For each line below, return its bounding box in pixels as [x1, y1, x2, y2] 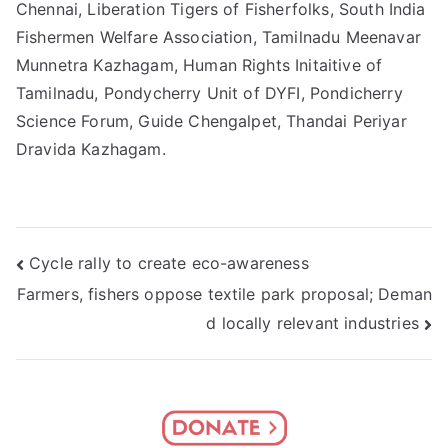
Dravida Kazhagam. [16, 139, 166, 160]
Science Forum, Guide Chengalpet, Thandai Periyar [16, 111, 407, 132]
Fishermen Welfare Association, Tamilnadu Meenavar [16, 27, 421, 48]
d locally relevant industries [206, 313, 419, 334]
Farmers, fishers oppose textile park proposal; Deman [16, 284, 432, 305]
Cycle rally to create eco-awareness [29, 252, 309, 273]
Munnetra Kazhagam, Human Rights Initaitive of [16, 55, 383, 76]
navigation [15, 290, 176, 330]
